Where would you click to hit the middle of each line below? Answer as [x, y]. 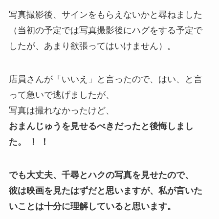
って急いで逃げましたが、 [61, 95]
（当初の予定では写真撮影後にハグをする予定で [105, 31]
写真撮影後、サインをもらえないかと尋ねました [105, 15]
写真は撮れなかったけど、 [61, 111]
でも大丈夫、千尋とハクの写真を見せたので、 [101, 175]
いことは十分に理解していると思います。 [92, 206]
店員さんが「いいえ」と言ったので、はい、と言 [105, 79]
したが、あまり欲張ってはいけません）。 [92, 46]
